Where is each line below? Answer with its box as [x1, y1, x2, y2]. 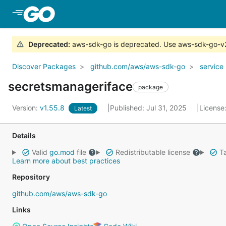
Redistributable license [113, 148, 192, 156]
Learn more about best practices [12, 156, 120, 165]
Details [12, 131, 36, 140]
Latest [74, 104, 92, 112]
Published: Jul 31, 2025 [110, 103, 189, 112]
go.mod [49, 148, 75, 156]
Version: [12, 103, 40, 112]
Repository [12, 173, 50, 181]
